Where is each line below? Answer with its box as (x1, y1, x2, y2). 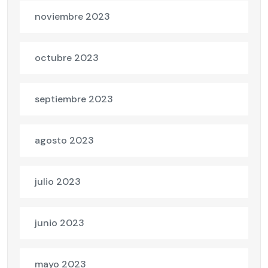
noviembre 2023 (35, 10, 110, 23)
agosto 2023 (35, 134, 94, 147)
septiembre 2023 (35, 93, 113, 106)
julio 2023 (35, 175, 81, 188)
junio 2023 (35, 217, 84, 230)
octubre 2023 (35, 51, 99, 65)
